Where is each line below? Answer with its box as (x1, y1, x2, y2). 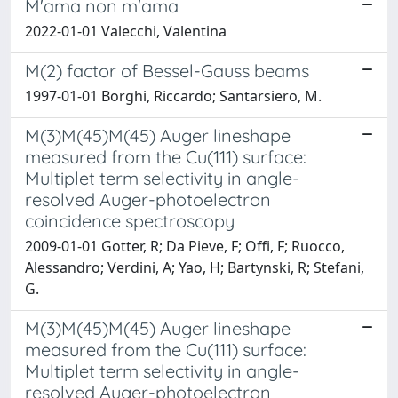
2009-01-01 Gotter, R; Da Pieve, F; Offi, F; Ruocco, (25, 235, 345, 256)
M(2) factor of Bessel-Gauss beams (25, 59, 309, 82)
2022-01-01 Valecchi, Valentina (25, 20, 227, 41)
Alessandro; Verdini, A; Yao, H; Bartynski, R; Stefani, (25, 257, 364, 277)
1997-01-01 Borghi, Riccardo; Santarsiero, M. (25, 85, 322, 106)
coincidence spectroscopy (25, 209, 235, 232)
